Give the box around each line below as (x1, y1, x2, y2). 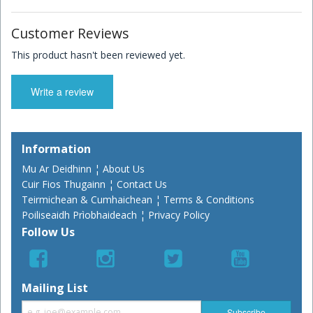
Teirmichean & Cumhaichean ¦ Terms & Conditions (22, 192, 254, 206)
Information (22, 140, 91, 156)
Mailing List (22, 280, 88, 296)
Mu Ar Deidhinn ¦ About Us (22, 161, 145, 175)
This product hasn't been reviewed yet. (11, 48, 185, 61)
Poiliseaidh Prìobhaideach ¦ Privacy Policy (22, 208, 210, 221)
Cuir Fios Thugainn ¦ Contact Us (22, 177, 167, 191)
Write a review (31, 85, 94, 99)
